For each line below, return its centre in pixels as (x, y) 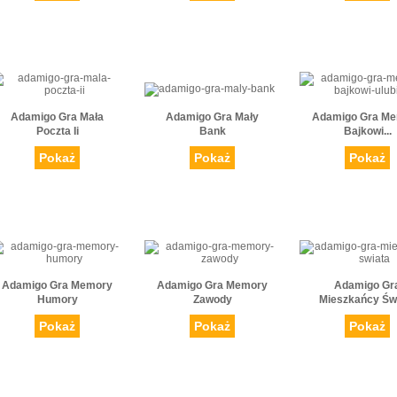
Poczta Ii (57, 132)
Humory (57, 300)
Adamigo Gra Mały (212, 117)
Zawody (212, 300)
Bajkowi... (367, 132)
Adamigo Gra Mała (57, 117)
